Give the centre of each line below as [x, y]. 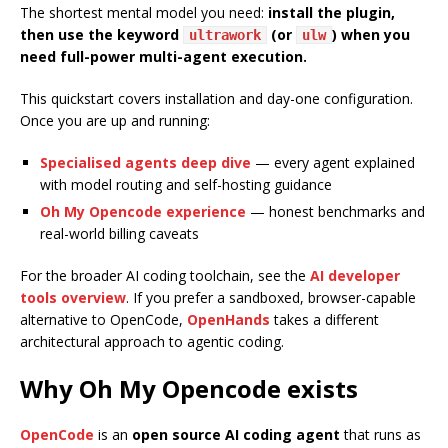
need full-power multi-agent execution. [163, 57]
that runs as [380, 435]
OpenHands [228, 320]
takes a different [324, 320]
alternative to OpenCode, [103, 320]
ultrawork [225, 35]
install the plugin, [331, 13]
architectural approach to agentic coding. [152, 342]
